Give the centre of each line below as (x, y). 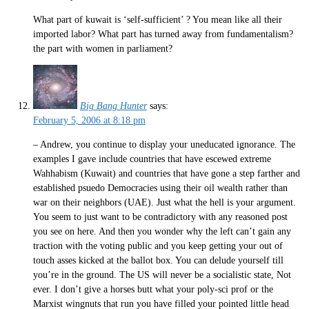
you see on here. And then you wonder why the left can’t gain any (162, 231)
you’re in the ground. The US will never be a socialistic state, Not (162, 275)
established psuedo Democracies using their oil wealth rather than (160, 188)
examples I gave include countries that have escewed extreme (152, 159)
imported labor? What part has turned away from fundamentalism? (163, 34)
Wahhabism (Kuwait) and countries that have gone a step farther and (167, 173)
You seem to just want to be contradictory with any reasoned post (160, 217)
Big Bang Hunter (113, 106)
